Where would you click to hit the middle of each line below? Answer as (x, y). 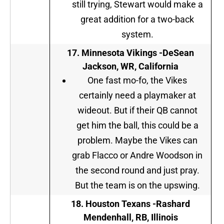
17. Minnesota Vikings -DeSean (130, 53)
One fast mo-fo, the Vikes (137, 80)
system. (137, 34)
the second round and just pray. (137, 170)
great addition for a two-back (137, 19)
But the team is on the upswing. (137, 185)
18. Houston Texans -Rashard (130, 204)
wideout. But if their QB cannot (137, 110)
